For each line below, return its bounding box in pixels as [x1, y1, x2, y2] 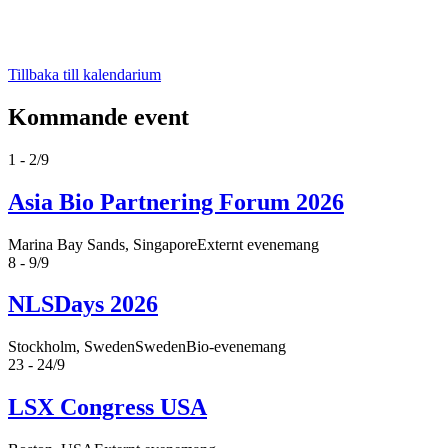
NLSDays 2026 [8, 291, 158, 318]
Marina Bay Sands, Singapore [8, 235, 197, 253]
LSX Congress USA [8, 394, 207, 421]
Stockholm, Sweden [8, 338, 135, 356]
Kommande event [8, 103, 189, 130]
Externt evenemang [197, 235, 319, 253]
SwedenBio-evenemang [135, 338, 286, 356]
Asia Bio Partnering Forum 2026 [8, 188, 344, 215]
